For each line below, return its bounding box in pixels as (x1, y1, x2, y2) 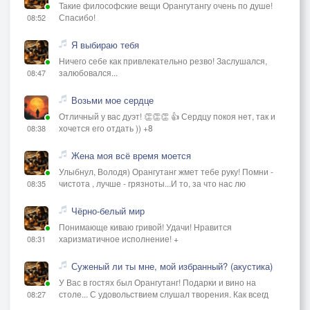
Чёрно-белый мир (71, 203, 145, 217)
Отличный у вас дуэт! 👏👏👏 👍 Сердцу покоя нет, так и (59, 109, 275, 122)
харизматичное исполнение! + (59, 232, 179, 244)
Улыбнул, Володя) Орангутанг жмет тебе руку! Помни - (59, 165, 273, 177)
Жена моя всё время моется (71, 148, 191, 162)
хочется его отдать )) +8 (59, 121, 153, 134)
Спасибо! (59, 10, 95, 23)
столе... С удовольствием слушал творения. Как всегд (59, 287, 268, 300)
